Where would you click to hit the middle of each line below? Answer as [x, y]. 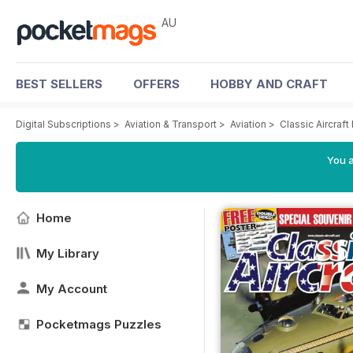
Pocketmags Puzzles [99, 324]
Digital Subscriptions [63, 124]
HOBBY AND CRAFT [269, 84]
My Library [68, 253]
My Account [72, 289]
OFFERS [156, 84]
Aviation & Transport [171, 124]
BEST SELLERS [59, 84]
